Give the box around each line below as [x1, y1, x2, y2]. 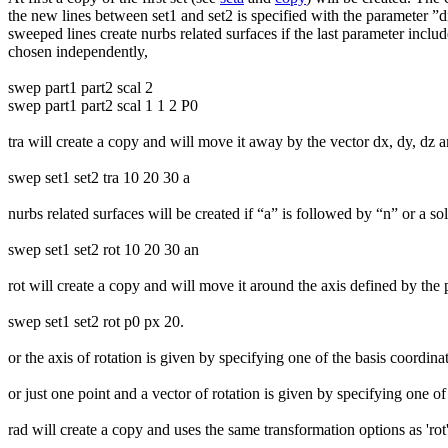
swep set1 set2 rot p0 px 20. [8, 312, 184, 330]
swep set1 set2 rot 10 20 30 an [8, 240, 199, 258]
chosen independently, [8, 42, 148, 60]
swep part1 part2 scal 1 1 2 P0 [8, 96, 198, 114]
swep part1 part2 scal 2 [8, 78, 153, 96]
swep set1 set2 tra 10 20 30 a [8, 168, 190, 186]
